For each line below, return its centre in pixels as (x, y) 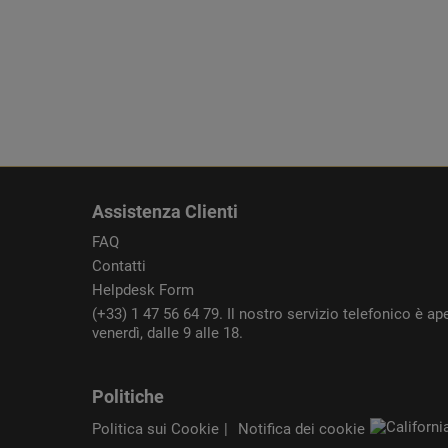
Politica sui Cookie (155, 429)
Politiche (128, 397)
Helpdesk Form (143, 290)
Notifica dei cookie (301, 429)
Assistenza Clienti (165, 212)
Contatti (119, 266)
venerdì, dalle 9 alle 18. (167, 333)
